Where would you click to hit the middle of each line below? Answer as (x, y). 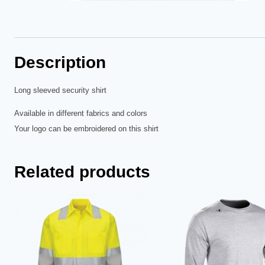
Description (60, 63)
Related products (82, 172)
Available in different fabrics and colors (81, 114)
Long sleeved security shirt (60, 91)
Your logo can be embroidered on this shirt (86, 129)
